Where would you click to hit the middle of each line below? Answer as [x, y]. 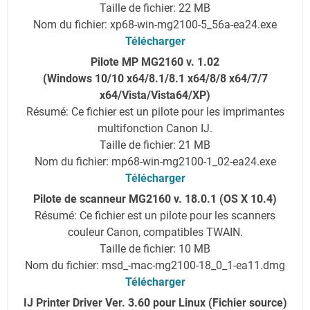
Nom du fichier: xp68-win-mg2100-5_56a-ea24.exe [155, 24]
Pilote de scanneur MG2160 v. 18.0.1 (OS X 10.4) [155, 199]
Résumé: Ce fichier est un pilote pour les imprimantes [155, 111]
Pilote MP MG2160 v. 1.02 [155, 62]
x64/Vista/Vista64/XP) [155, 95]
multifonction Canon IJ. [155, 128]
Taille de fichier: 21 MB [155, 145]
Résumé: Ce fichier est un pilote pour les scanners [155, 215]
